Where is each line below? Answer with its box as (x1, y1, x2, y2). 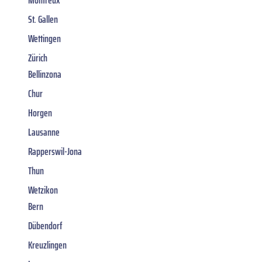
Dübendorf (28, 218, 63, 235)
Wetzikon (28, 182, 58, 199)
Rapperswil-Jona (28, 143, 82, 160)
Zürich (28, 50, 47, 67)
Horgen (28, 105, 52, 122)
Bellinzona (28, 66, 61, 83)
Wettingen (28, 30, 61, 47)
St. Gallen (28, 11, 58, 28)
